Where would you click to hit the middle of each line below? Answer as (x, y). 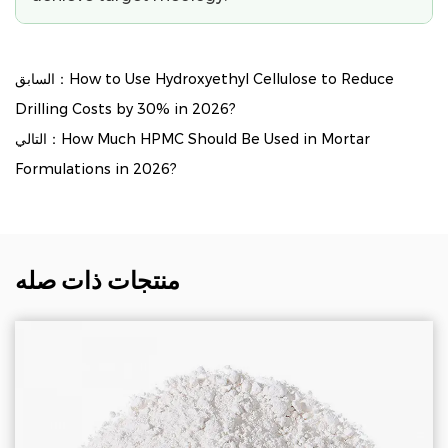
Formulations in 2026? (96, 168)
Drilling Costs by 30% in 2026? (125, 108)
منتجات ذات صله (97, 280)
